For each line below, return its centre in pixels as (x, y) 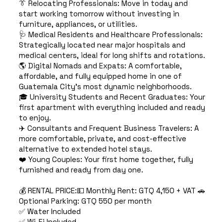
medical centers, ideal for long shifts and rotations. (112, 55)
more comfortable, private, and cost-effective (102, 139)
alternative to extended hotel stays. (85, 149)
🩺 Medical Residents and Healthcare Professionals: (111, 35)
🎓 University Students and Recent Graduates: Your (112, 97)
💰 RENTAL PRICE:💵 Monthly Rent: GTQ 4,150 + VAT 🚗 (112, 191)
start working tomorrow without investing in (99, 14)
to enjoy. (35, 118)
